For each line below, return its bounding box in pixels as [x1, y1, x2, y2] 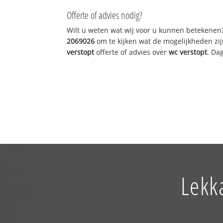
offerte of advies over [94, 47, 169, 57]
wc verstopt [169, 47, 208, 57]
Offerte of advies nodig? [67, 8, 143, 22]
